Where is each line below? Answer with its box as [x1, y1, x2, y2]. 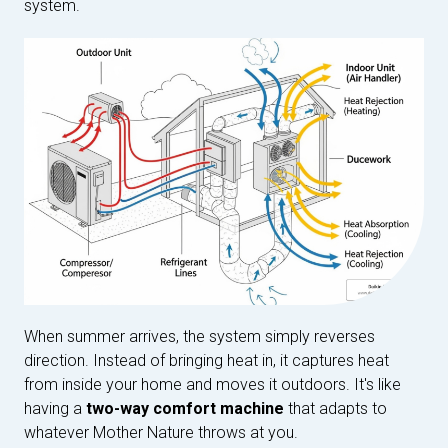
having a [24, 398, 86, 418]
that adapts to [284, 398, 387, 418]
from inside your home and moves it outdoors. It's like [24, 374, 401, 394]
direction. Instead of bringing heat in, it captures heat [24, 350, 389, 370]
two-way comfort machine [86, 398, 284, 418]
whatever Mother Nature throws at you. [24, 422, 298, 442]
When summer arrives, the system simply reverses [24, 326, 375, 346]
